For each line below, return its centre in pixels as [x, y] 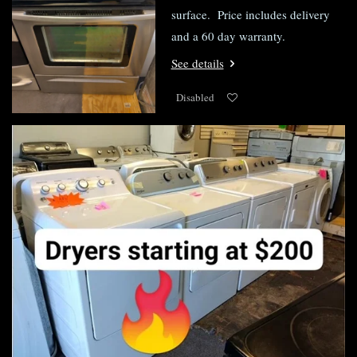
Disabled [195, 98]
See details [197, 63]
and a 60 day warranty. [228, 36]
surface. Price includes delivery [250, 14]
